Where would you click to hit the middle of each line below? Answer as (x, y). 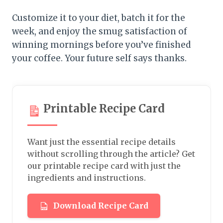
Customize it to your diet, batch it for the (99, 18)
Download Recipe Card (101, 206)
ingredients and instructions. (87, 178)
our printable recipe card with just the (104, 166)
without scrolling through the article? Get (111, 154)
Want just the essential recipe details (102, 142)
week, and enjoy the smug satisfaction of (100, 32)
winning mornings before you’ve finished (101, 45)
